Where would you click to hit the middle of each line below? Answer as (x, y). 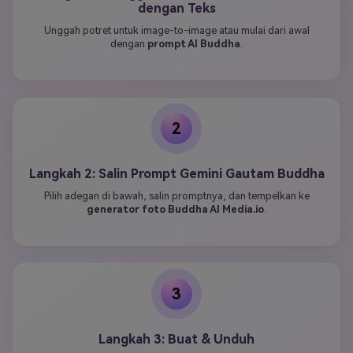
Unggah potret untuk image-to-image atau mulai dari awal (176, 31)
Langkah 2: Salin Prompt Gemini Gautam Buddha (176, 173)
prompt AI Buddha (194, 44)
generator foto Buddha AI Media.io (175, 209)
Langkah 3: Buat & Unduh (176, 339)
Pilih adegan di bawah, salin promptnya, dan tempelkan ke (176, 195)
